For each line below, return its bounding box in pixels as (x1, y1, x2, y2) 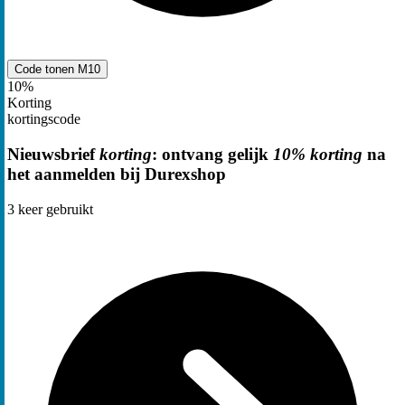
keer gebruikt (14, 201, 93, 217)
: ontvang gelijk (152, 144, 273, 164)
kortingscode (7, 111, 80, 127)
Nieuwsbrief (7, 144, 99, 164)
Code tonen (14, 62, 78, 77)
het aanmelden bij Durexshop (7, 164, 226, 184)
